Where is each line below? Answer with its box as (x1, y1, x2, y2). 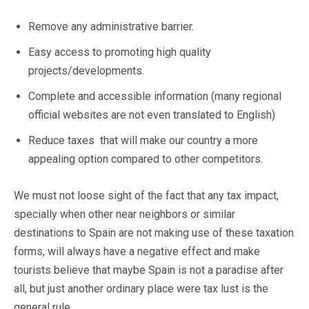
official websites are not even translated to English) (28, 108, 275, 121)
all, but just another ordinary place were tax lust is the (14, 281, 268, 295)
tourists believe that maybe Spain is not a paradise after (14, 263, 283, 277)
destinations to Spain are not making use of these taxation (14, 226, 294, 239)
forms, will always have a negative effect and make (14, 244, 260, 258)
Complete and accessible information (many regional (28, 89, 281, 103)
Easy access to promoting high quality (28, 45, 211, 59)
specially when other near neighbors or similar (14, 207, 235, 221)
